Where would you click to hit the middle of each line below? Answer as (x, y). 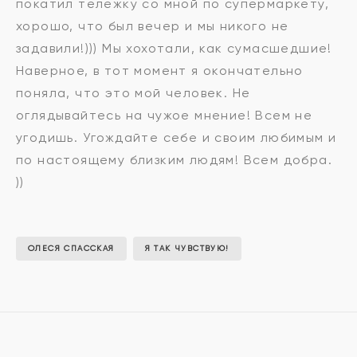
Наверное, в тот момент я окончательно (160, 71)
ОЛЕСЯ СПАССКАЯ (71, 249)
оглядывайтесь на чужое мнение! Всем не (165, 116)
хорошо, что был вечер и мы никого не (153, 26)
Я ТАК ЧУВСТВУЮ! (187, 249)
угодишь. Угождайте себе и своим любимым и (177, 138)
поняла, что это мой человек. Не (133, 93)
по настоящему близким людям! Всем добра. (174, 160)
